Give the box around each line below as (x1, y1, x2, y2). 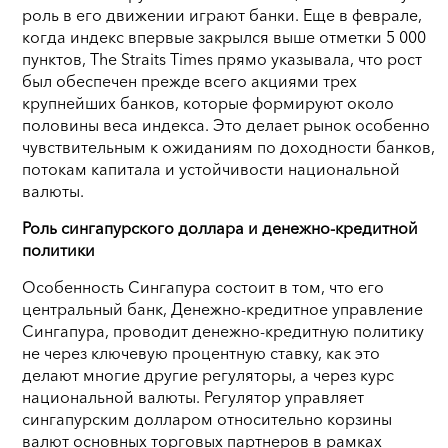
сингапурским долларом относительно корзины (22, 408, 392, 429)
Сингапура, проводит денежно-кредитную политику (22, 320, 424, 341)
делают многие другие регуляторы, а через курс (22, 364, 394, 385)
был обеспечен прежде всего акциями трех (22, 70, 357, 91)
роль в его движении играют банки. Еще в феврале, (22, 4, 422, 25)
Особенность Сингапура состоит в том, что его (22, 276, 384, 297)
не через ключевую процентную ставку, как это (22, 342, 380, 363)
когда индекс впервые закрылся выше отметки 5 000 (22, 26, 426, 47)
